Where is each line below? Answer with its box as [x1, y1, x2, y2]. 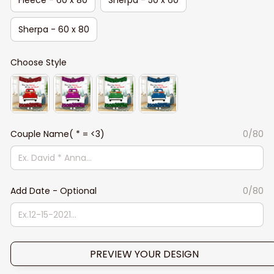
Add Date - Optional [10, 185, 97, 197]
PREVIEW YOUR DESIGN [90, 246, 199, 261]
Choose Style [10, 56, 67, 68]
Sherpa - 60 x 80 [18, 23, 89, 35]
